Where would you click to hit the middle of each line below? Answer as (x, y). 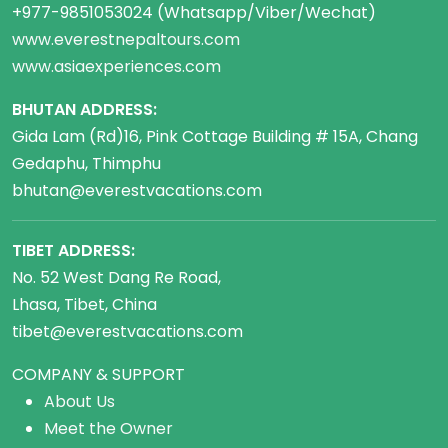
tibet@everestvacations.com (127, 332)
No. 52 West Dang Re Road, (116, 278)
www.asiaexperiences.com (116, 67)
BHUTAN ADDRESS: (84, 110)
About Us (79, 402)
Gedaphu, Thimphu (86, 164)
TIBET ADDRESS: (73, 251)
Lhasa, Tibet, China (84, 305)
